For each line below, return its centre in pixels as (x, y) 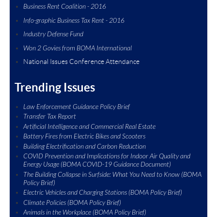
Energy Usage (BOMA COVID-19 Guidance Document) (97, 164)
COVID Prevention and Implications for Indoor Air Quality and (107, 156)
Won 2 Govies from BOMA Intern (68, 48)
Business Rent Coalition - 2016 (65, 7)
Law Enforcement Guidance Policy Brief (77, 107)
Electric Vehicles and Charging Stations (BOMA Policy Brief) (103, 193)
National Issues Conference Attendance (81, 62)
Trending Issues (56, 87)
